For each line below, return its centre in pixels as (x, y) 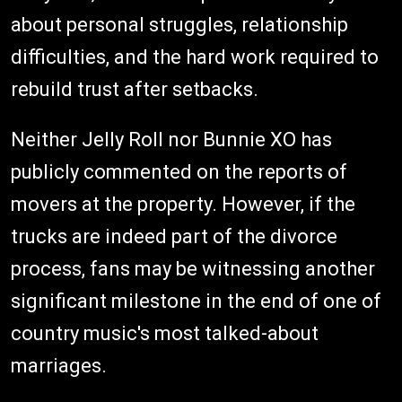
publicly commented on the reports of (179, 171)
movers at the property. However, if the (183, 204)
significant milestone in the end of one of (196, 301)
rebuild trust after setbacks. (135, 89)
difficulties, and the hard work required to (195, 57)
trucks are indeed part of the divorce (174, 236)
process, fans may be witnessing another (193, 268)
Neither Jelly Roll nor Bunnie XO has (171, 139)
